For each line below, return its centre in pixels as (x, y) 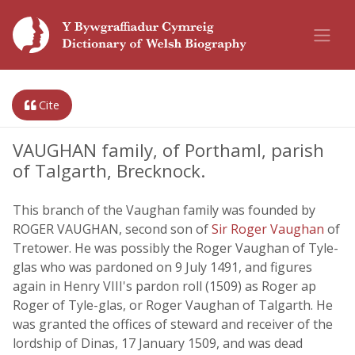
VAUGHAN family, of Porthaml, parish (168, 150)
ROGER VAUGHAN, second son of (112, 229)
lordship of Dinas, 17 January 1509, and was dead (158, 343)
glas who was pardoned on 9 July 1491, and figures (162, 267)
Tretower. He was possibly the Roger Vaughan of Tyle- (176, 248)
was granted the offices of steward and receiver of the (173, 324)
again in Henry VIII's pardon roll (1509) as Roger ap (164, 286)
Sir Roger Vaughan (269, 229)
